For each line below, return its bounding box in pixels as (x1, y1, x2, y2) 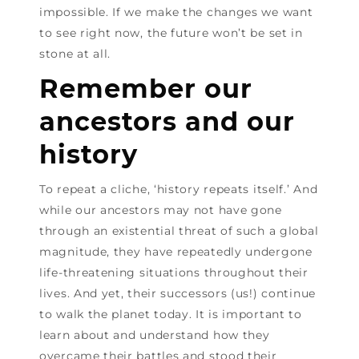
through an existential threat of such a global (39, 224, 319, 239)
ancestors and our (39, 106, 295, 138)
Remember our (39, 73, 252, 105)
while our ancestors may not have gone (39, 203, 282, 218)
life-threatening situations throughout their (39, 265, 309, 280)
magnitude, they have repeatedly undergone (39, 244, 313, 260)
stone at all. (39, 46, 115, 62)
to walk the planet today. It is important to (39, 307, 302, 322)
